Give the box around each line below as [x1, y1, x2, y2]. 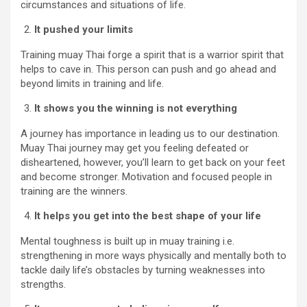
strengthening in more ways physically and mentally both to [21, 249, 286, 262]
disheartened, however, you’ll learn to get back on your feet [21, 156, 285, 169]
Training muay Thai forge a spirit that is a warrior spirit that [21, 48, 284, 61]
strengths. [21, 278, 66, 291]
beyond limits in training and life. [21, 77, 164, 90]
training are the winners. [21, 184, 127, 197]
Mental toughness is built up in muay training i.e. [21, 234, 234, 247]
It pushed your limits [34, 23, 133, 36]
